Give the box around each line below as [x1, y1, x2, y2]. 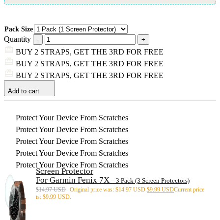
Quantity [4, 34, 31, 43]
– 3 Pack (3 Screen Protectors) [110, 176, 190, 184]
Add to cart [8, 87, 39, 95]
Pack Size [4, 25, 33, 33]
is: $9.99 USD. [36, 193, 71, 200]
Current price [174, 186, 204, 193]
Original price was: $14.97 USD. [70, 186, 147, 193]
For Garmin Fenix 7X [36, 175, 110, 185]
